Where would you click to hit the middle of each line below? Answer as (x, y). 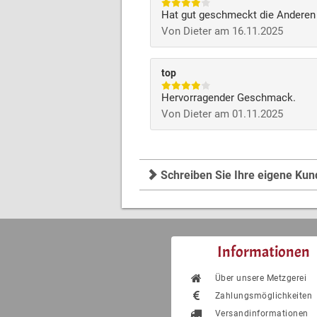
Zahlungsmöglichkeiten (264, 296)
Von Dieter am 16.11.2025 (222, 31)
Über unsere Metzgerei (261, 278)
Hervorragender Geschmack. (229, 98)
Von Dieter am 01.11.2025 (222, 114)
